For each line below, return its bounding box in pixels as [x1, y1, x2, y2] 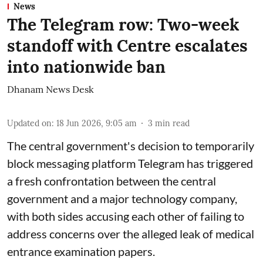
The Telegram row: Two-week [7, 14, 240, 35]
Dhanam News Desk [7, 83, 94, 95]
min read [155, 117, 190, 129]
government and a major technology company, [7, 191, 237, 205]
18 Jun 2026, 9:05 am [56, 117, 137, 129]
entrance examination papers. [7, 244, 155, 258]
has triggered [184, 156, 253, 170]
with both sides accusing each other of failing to [7, 208, 244, 223]
